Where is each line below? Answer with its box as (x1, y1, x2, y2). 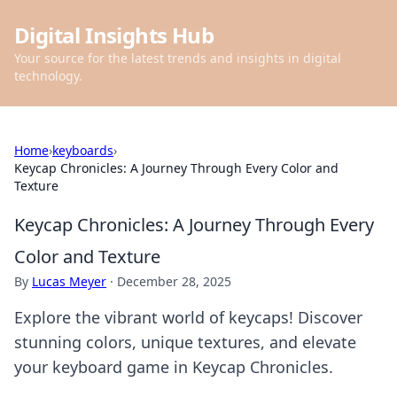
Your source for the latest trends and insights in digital (14, 50, 341, 66)
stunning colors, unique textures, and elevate (14, 331, 356, 353)
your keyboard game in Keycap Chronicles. (14, 356, 333, 378)
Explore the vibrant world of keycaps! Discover (14, 307, 362, 328)
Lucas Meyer (32, 273, 106, 290)
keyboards (52, 142, 113, 159)
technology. (14, 67, 82, 84)
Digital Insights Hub (14, 20, 214, 50)
